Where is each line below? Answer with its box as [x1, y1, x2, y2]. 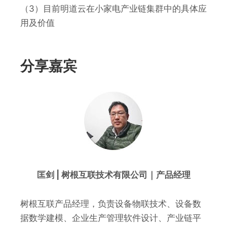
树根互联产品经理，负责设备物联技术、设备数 [20, 199, 201, 209]
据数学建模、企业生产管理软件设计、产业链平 [20, 213, 201, 223]
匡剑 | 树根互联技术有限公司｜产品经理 [36, 170, 191, 180]
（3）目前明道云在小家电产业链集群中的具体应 [20, 4, 207, 14]
